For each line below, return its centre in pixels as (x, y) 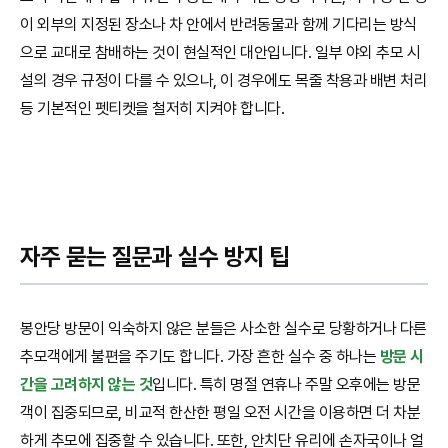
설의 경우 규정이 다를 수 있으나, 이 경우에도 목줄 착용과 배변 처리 (224, 80)
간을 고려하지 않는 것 (86, 384)
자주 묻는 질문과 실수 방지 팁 (155, 256)
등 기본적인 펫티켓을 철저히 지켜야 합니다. (154, 108)
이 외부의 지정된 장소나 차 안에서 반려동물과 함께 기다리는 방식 (218, 24)
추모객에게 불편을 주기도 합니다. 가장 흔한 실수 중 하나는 (200, 356)
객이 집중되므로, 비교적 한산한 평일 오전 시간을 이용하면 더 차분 (220, 412)
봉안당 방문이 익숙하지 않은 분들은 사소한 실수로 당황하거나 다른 (223, 328)
